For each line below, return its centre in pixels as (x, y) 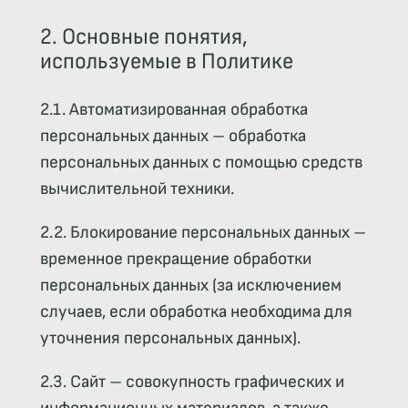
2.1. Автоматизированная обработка (173, 109)
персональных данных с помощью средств (201, 162)
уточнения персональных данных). (170, 339)
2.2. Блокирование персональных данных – (203, 233)
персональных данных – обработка (173, 136)
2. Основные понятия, (143, 36)
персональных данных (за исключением (190, 286)
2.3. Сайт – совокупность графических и (192, 382)
